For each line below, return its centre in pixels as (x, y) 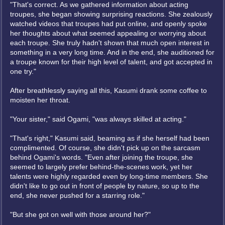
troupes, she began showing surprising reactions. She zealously (111, 14)
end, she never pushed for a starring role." (77, 195)
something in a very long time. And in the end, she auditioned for (112, 52)
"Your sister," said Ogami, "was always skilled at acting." (98, 119)
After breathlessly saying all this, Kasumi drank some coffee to (108, 90)
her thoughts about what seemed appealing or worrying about (108, 33)
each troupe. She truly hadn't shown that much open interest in (110, 43)
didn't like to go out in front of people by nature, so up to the (105, 186)
